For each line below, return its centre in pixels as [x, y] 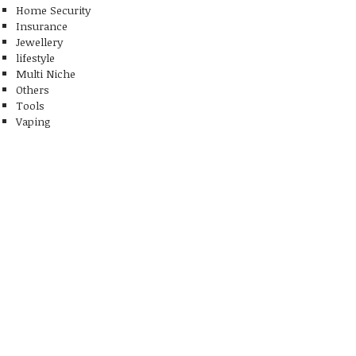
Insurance [42, 25]
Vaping [33, 121]
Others [33, 89]
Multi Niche [46, 73]
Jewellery [39, 41]
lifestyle [35, 57]
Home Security [53, 10]
